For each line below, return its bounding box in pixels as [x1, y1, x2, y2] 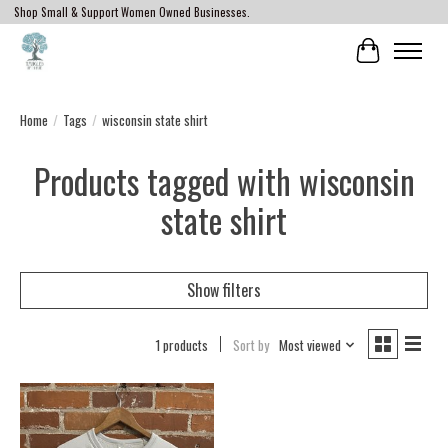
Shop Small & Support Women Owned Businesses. [13, 4, 250, 21]
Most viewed [278, 334, 341, 355]
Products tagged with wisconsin [33, 155, 415, 206]
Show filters [187, 277, 261, 302]
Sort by [232, 334, 269, 355]
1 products [154, 334, 208, 355]
